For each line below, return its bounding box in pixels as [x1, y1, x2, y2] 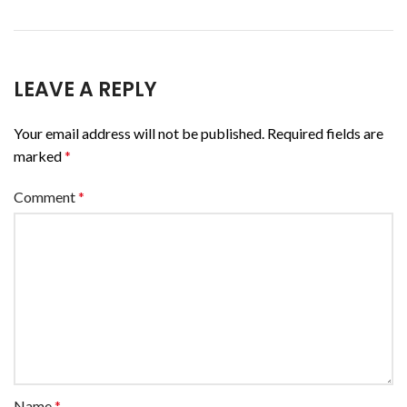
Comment [14, 187, 78, 205]
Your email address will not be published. [14, 124, 264, 142]
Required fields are [267, 124, 383, 142]
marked [14, 146, 65, 164]
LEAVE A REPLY [14, 74, 157, 104]
